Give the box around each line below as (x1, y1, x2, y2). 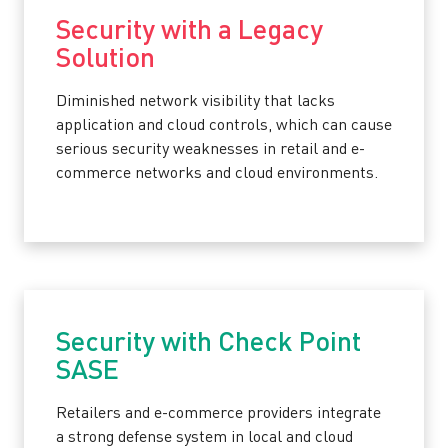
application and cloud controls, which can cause (56, 118, 392, 134)
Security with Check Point (56, 330, 361, 357)
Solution (56, 46, 155, 73)
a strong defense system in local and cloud (56, 430, 353, 446)
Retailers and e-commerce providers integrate (56, 406, 381, 422)
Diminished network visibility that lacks (56, 94, 335, 110)
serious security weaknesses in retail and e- (56, 142, 365, 158)
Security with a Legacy (56, 18, 323, 45)
